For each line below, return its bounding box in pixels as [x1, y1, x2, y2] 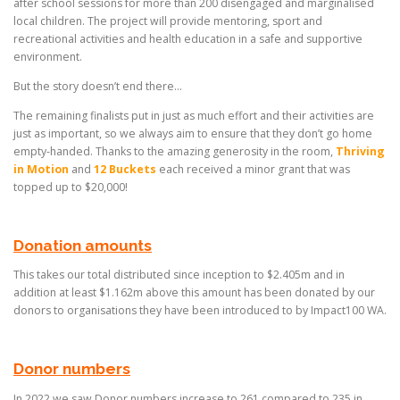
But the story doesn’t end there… [13, 78, 182, 94]
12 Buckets [94, 161, 156, 177]
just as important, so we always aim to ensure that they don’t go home [13, 125, 372, 141]
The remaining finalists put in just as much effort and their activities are [13, 107, 374, 123]
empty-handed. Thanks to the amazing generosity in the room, [13, 143, 336, 159]
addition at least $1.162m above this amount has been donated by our [13, 285, 375, 301]
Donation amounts [13, 237, 152, 255]
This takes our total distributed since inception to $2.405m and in [13, 267, 345, 283]
